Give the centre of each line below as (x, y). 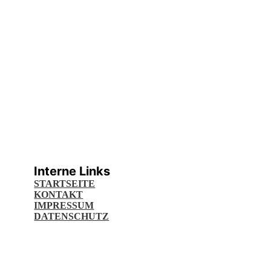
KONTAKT (59, 194)
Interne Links (72, 171)
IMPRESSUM (64, 205)
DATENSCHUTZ (72, 216)
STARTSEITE (65, 184)
